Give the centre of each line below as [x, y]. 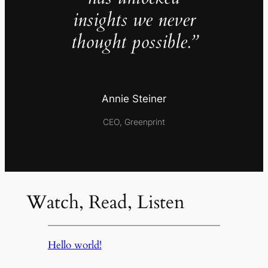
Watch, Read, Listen [105, 202]
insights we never [134, 20]
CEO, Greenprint [134, 121]
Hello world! [74, 245]
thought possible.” [134, 42]
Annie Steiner [134, 99]
